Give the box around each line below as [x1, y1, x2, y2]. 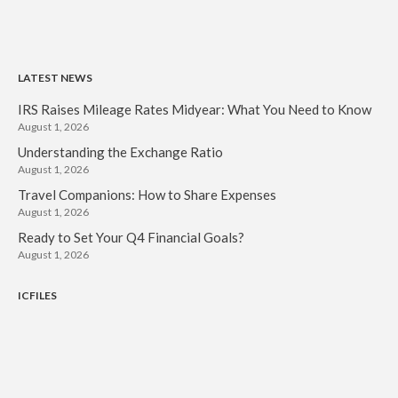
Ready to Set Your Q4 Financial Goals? [18, 228, 244, 245]
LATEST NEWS [18, 70, 92, 84]
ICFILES [18, 288, 57, 302]
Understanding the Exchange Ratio [18, 143, 223, 160]
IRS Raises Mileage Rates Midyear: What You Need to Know [18, 100, 371, 117]
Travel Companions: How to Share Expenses [18, 186, 276, 203]
